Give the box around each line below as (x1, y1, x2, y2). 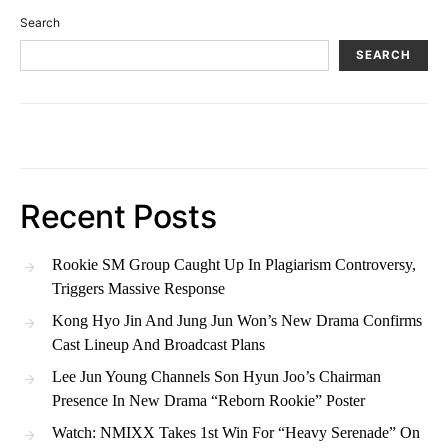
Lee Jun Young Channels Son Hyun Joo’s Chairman (52, 368, 381, 386)
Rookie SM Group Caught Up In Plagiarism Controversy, (52, 256, 416, 274)
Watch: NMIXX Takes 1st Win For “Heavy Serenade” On (52, 424, 420, 442)
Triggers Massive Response (52, 280, 225, 298)
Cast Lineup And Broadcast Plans (52, 336, 265, 354)
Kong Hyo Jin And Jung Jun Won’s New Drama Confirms (52, 312, 422, 330)
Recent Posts (20, 197, 217, 237)
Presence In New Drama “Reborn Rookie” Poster (52, 392, 365, 410)
